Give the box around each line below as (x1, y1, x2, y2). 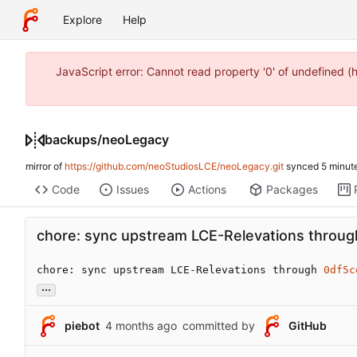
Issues (116, 182, 149, 197)
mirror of (25, 160, 65, 173)
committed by (182, 319, 255, 333)
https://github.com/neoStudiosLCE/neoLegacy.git (65, 160, 284, 173)
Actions (187, 182, 226, 197)
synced (284, 160, 321, 173)
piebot (65, 319, 100, 333)
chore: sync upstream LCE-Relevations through (37, 264, 324, 277)
